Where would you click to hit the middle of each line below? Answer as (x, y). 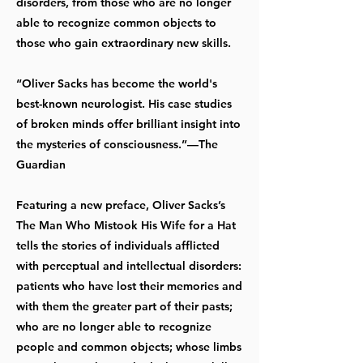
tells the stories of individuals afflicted (118, 245)
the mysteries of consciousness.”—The (117, 144)
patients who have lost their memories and (129, 286)
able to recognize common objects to (116, 22)
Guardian (41, 164)
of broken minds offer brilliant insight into (128, 124)
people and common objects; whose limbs (129, 346)
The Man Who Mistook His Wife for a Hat (126, 225)
